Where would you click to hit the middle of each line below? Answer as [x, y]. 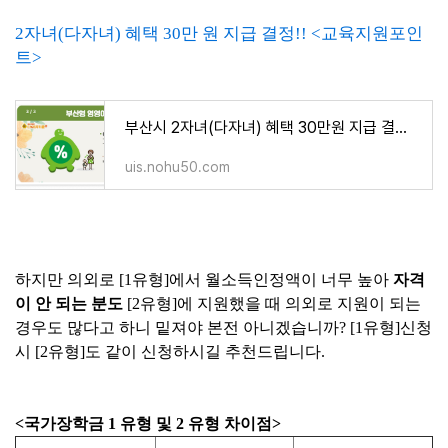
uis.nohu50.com [177, 167]
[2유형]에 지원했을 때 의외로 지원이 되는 [272, 303]
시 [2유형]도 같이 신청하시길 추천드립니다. [170, 351]
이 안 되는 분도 [69, 303]
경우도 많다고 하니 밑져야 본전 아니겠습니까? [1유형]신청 [223, 327]
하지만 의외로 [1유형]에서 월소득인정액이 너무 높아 [204, 279]
